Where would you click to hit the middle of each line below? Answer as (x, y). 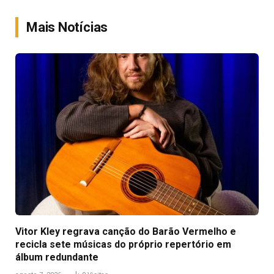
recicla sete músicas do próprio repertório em (123, 245)
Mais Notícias (67, 28)
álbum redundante (57, 257)
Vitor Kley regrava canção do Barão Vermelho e (126, 232)
